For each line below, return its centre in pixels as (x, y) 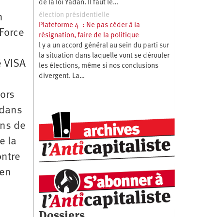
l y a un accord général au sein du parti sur (104, 46)
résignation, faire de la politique (89, 35)
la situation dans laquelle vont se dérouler (104, 56)
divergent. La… (62, 76)
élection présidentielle (74, 15)
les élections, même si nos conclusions (98, 66)
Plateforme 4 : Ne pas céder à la (89, 25)
